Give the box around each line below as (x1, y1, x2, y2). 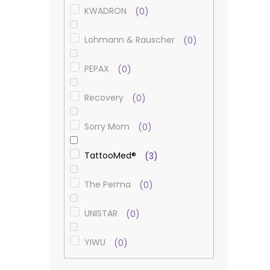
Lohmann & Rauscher (84, 34, 177, 46)
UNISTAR (84, 207, 120, 220)
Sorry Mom (84, 121, 132, 133)
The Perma (84, 178, 133, 191)
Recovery (84, 92, 126, 104)
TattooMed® (84, 149, 139, 162)
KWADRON (84, 5, 129, 17)
